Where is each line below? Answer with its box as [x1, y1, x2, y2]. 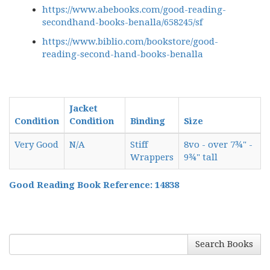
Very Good [14, 139, 58, 150]
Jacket [69, 103, 98, 114]
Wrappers [130, 152, 174, 163]
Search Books [195, 238, 253, 250]
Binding [130, 116, 165, 127]
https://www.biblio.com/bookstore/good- [42, 36, 218, 47]
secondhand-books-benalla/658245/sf [42, 17, 202, 28]
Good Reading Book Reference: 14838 [9, 179, 179, 190]
